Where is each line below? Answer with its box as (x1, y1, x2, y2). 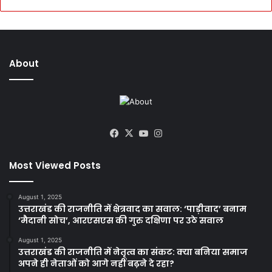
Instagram (165, 127, 208, 139)
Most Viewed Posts (9, 158, 101, 172)
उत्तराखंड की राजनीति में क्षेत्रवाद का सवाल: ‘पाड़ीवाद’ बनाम (18, 202, 246, 215)
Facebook (121, 127, 163, 139)
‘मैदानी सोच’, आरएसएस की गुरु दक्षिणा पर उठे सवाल (18, 214, 223, 226)
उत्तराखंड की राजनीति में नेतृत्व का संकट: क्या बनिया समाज (18, 245, 248, 258)
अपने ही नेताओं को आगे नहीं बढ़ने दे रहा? (18, 257, 174, 270)
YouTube (151, 127, 188, 139)
